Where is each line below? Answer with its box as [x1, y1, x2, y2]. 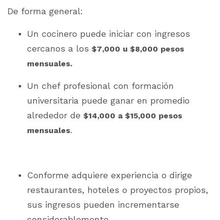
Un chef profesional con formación [27, 81, 174, 91]
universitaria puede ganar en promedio [27, 95, 190, 106]
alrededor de [27, 110, 83, 121]
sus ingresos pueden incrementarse [27, 199, 179, 210]
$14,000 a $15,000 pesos [83, 111, 182, 121]
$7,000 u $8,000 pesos [92, 44, 184, 54]
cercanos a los [27, 43, 92, 54]
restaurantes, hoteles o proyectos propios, [27, 185, 208, 195]
